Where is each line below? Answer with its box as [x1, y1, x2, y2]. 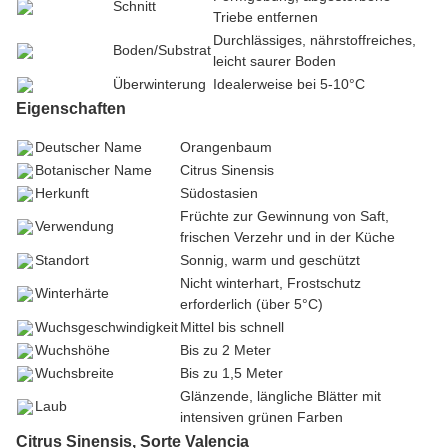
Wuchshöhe [35, 342, 110, 359]
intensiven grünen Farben [180, 409, 343, 426]
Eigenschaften [16, 99, 126, 118]
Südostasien [180, 185, 258, 202]
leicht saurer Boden [213, 53, 336, 70]
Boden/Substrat [113, 42, 211, 59]
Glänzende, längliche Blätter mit [180, 388, 381, 405]
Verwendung [35, 218, 114, 235]
